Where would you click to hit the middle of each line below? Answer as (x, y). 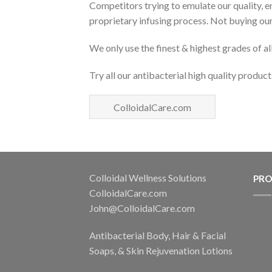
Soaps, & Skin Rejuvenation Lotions (161, 251)
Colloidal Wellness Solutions (148, 178)
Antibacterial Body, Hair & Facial (158, 236)
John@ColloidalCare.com (142, 208)
